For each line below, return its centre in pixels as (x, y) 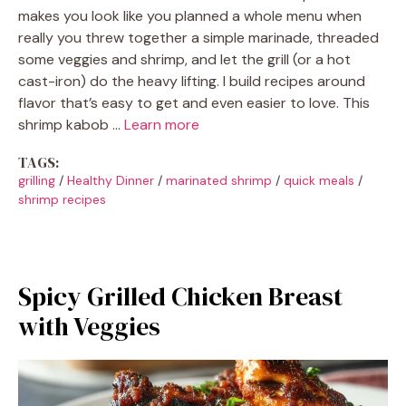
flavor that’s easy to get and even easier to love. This (194, 103)
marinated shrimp (219, 180)
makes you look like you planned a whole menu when (190, 16)
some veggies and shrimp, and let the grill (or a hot (184, 59)
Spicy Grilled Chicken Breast (180, 296)
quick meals (319, 180)
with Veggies (89, 326)
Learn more (162, 125)
